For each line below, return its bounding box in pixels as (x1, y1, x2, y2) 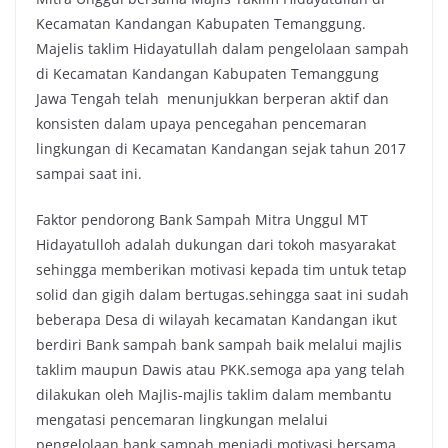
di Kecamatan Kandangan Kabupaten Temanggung (36, 64, 379, 84)
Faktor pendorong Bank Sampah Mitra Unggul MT (36, 210, 368, 230)
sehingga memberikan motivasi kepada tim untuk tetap (36, 260, 407, 280)
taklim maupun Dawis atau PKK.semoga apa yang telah (36, 360, 405, 380)
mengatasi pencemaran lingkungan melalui (36, 410, 328, 430)
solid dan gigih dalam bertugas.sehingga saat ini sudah (36, 285, 409, 305)
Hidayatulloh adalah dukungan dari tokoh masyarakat (36, 235, 396, 255)
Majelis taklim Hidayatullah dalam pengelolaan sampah (36, 39, 409, 59)
